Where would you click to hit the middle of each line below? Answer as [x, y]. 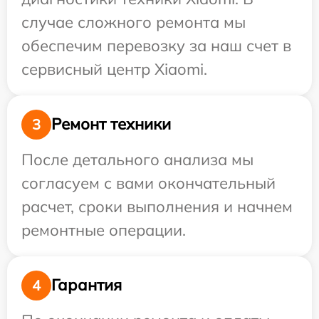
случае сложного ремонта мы [134, 22]
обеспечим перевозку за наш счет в [156, 45]
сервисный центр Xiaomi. [114, 69]
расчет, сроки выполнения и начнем [157, 206]
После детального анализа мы [137, 159]
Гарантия [87, 285]
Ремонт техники [111, 124]
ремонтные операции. [104, 230]
